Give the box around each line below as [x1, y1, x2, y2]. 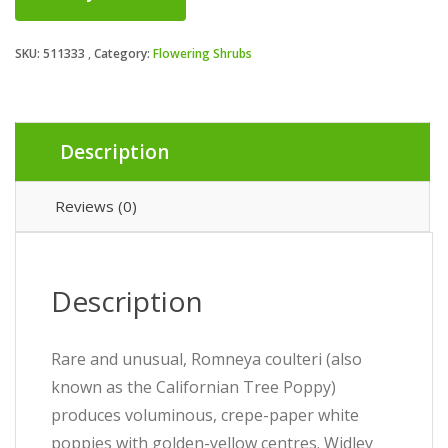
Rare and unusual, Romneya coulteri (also [51, 348, 362, 370]
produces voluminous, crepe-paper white [51, 404, 359, 426]
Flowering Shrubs [153, 45, 252, 62]
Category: [94, 45, 153, 62]
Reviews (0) [55, 196, 137, 216]
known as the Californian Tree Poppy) [51, 376, 336, 398]
